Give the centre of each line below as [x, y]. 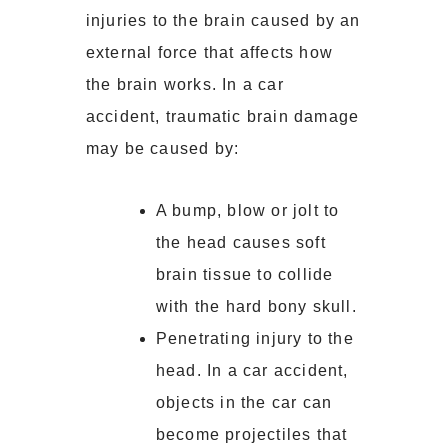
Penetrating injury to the [254, 339]
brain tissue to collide [244, 275]
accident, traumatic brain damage [222, 117]
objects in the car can [244, 403]
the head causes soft [240, 243]
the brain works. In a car [184, 85]
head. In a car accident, [252, 371]
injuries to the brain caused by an [223, 21]
